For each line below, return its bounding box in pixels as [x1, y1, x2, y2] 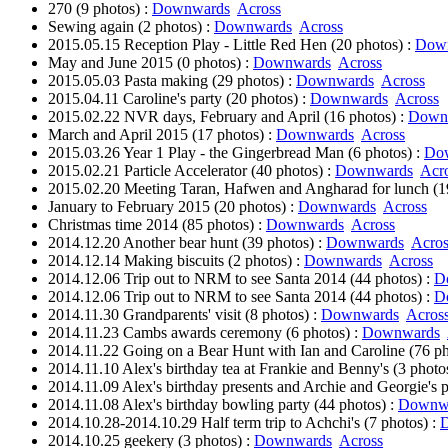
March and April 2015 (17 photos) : [48, 126, 276, 143]
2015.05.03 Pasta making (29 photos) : [48, 72, 296, 89]
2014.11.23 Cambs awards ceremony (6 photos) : [48, 324, 362, 341]
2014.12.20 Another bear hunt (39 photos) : [48, 234, 326, 251]
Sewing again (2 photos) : [48, 18, 214, 35]
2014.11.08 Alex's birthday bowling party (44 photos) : [48, 396, 398, 413]
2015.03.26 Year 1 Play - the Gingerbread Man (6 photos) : [48, 144, 424, 161]
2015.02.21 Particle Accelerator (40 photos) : [48, 162, 335, 179]
